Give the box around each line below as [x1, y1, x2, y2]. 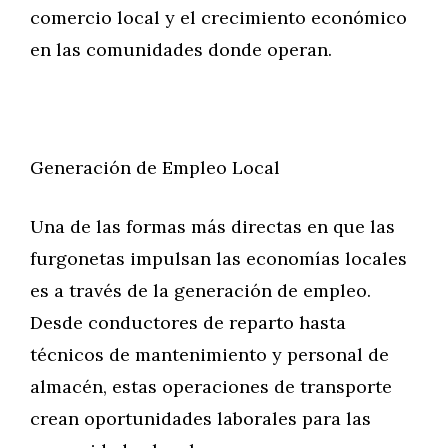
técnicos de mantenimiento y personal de [30, 343, 389, 366]
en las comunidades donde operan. [30, 38, 332, 61]
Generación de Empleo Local [30, 156, 280, 179]
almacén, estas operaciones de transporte [30, 375, 392, 398]
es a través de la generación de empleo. [30, 279, 371, 302]
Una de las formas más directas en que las [30, 215, 395, 238]
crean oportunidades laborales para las [30, 407, 371, 430]
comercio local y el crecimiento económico [30, 6, 407, 29]
